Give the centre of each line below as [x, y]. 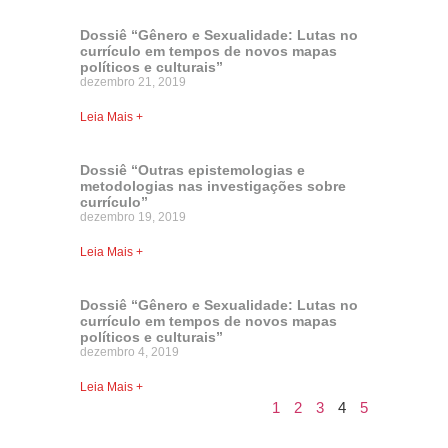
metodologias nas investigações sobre [213, 185]
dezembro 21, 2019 [133, 81]
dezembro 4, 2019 [129, 351]
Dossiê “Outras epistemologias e [192, 169]
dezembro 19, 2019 [133, 216]
